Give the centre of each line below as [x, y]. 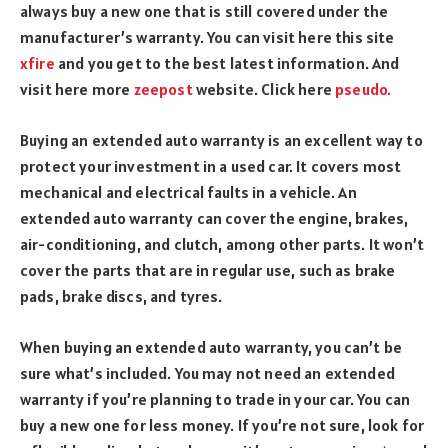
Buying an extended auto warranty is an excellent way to [221, 140]
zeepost [163, 89]
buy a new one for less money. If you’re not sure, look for [222, 424]
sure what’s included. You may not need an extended [207, 372]
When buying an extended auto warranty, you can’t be [211, 346]
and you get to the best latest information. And [227, 63]
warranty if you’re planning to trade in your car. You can [215, 398]
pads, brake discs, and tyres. [123, 296]
